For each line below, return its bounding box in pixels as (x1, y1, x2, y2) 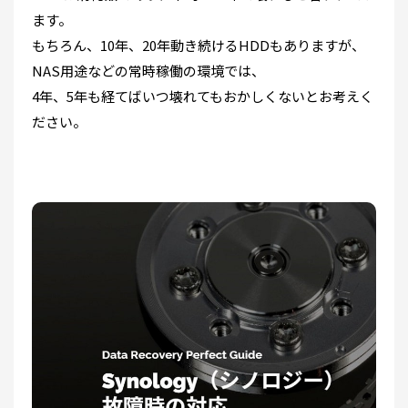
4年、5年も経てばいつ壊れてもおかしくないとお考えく (32, 86, 373, 106)
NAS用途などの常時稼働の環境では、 (32, 60, 265, 80)
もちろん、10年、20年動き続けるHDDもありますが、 (32, 35, 365, 55)
